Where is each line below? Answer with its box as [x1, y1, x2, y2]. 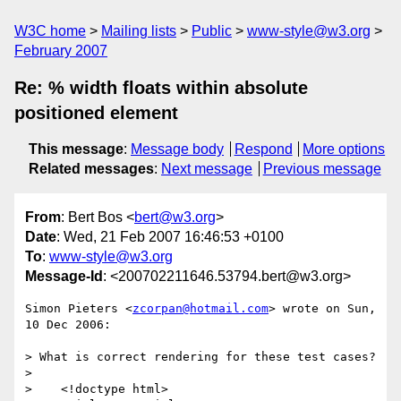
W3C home [14, 23, 86, 38]
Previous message [262, 161, 381, 176]
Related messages [29, 161, 154, 176]
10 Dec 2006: [25, 318, 111, 332]
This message [29, 141, 124, 157]
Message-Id [25, 269, 103, 285]
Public [192, 23, 232, 38]
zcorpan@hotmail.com [132, 302, 269, 316]
